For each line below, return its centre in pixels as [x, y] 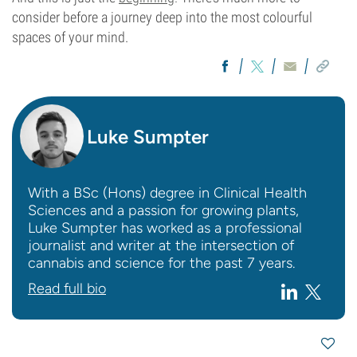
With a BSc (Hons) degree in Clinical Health [167, 193]
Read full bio [67, 288]
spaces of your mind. [70, 37]
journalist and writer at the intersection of [161, 245]
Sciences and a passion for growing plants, [163, 210]
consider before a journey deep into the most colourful [162, 17]
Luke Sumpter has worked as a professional [165, 228]
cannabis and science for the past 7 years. [161, 263]
